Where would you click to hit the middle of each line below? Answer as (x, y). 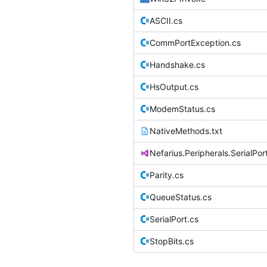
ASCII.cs (166, 20)
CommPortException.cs (195, 42)
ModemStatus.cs (182, 108)
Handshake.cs (177, 64)
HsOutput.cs (174, 86)
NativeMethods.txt (186, 131)
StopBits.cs (172, 241)
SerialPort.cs (174, 219)
